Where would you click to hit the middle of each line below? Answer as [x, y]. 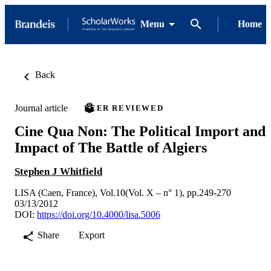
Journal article [41, 108]
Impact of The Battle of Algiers [111, 147]
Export [92, 235]
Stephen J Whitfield [58, 171]
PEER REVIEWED [124, 108]
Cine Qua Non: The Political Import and [140, 131]
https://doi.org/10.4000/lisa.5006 [99, 214]
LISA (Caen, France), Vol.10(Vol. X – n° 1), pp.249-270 [123, 192]
